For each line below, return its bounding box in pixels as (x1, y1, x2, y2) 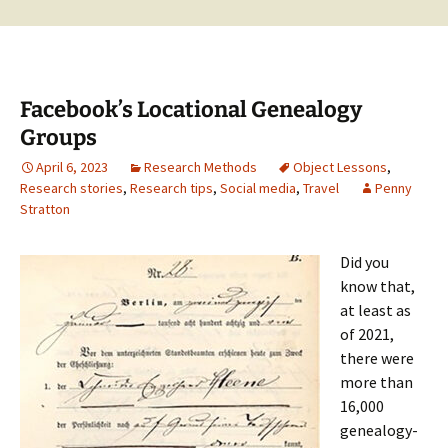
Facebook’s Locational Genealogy (20, 96, 362, 123)
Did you (340, 252, 389, 272)
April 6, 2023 (36, 158, 108, 176)
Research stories (20, 179, 123, 197)
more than (340, 372, 413, 392)
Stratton (20, 200, 70, 218)
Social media (220, 179, 296, 197)
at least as (340, 300, 411, 320)
